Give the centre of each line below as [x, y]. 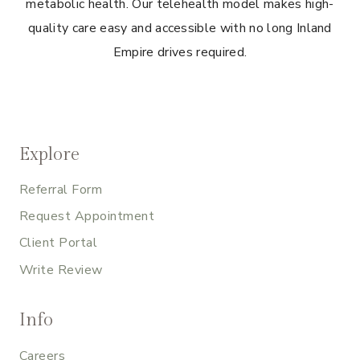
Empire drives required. [180, 52]
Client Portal [59, 243]
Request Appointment [87, 217]
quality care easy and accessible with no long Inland [180, 28]
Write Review [61, 270]
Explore [49, 154]
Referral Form [61, 190]
